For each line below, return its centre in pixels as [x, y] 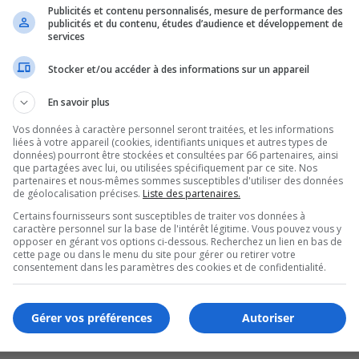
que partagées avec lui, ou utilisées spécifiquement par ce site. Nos [165, 168]
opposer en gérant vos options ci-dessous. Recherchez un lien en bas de [177, 242]
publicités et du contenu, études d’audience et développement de [196, 24]
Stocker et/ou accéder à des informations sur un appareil [179, 69]
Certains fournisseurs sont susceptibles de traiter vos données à [159, 216]
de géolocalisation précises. [78, 194]
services [67, 36]
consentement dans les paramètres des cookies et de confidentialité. [169, 267]
